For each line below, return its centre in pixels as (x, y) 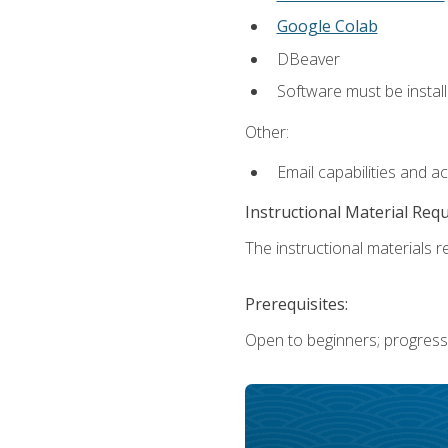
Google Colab (327, 26)
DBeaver (308, 58)
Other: (266, 131)
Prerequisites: (296, 304)
